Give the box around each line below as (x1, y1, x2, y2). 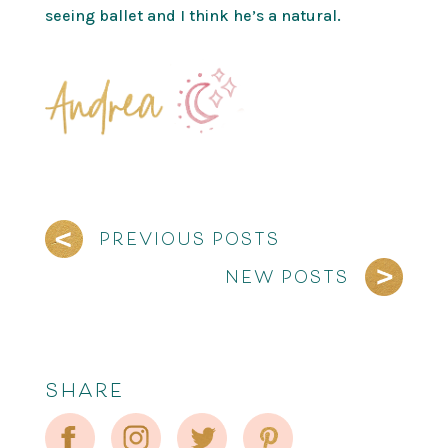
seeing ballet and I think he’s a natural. (44, 6, 341, 26)
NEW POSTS (225, 261, 350, 292)
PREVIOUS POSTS (98, 223, 280, 254)
